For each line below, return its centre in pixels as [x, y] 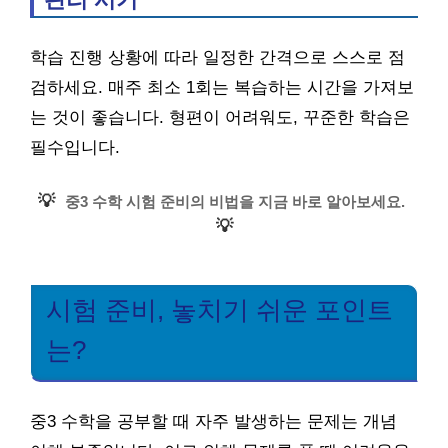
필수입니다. [75, 147]
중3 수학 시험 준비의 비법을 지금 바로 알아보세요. [235, 201]
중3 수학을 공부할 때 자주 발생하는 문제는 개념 [213, 421]
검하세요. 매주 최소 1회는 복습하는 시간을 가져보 [222, 87]
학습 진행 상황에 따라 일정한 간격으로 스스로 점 [217, 57]
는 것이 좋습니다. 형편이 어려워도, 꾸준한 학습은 [220, 117]
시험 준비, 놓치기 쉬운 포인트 [219, 309]
